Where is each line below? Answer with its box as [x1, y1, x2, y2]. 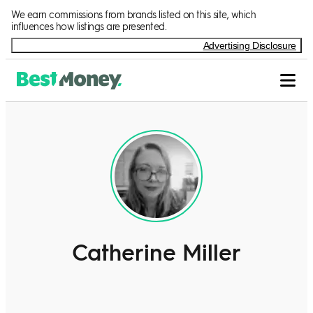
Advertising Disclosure [203, 40, 296, 51]
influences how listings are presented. [11, 20, 166, 32]
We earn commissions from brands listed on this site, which [11, 8, 256, 20]
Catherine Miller [72, 237, 241, 267]
